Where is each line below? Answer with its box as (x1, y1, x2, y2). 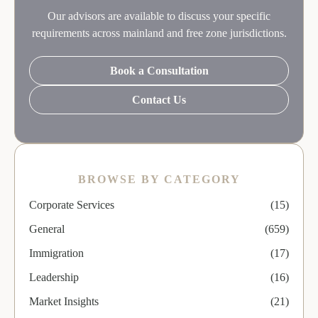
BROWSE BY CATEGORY (77, 172, 241, 185)
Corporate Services (29, 198, 114, 211)
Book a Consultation (109, 64, 209, 77)
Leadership (29, 270, 79, 283)
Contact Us (132, 93, 186, 106)
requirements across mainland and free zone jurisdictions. (31, 26, 287, 39)
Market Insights (29, 295, 99, 307)
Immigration (29, 246, 84, 259)
